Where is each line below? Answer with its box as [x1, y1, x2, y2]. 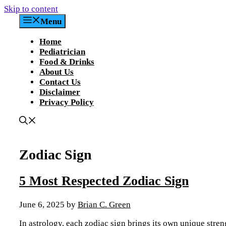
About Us [39, 67, 74, 77]
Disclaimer [39, 87, 80, 97]
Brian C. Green [78, 199, 131, 209]
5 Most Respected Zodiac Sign [19, 174, 189, 189]
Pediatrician [39, 47, 85, 56]
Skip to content [4, 4, 58, 14]
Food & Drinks [39, 57, 94, 67]
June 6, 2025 [19, 199, 65, 209]
